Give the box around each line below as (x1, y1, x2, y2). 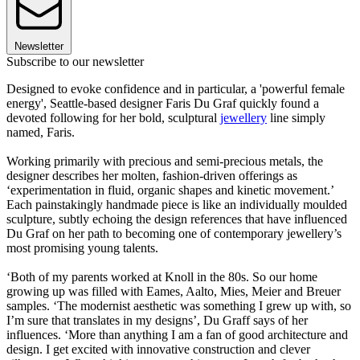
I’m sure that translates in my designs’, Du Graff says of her (6, 313, 308, 328)
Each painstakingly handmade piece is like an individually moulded (6, 198, 347, 212)
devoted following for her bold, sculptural (6, 111, 220, 125)
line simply (267, 111, 325, 125)
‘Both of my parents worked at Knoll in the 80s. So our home (6, 270, 317, 284)
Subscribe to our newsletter (6, 55, 144, 69)
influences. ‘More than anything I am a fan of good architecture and (6, 328, 348, 342)
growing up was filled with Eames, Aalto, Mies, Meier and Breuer (6, 284, 341, 299)
